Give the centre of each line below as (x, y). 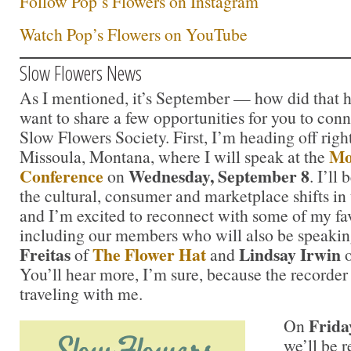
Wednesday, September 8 (219, 175)
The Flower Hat (149, 254)
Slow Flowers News (81, 72)
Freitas (47, 254)
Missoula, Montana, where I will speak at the (174, 156)
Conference (62, 175)
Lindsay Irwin (290, 254)
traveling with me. (81, 293)
